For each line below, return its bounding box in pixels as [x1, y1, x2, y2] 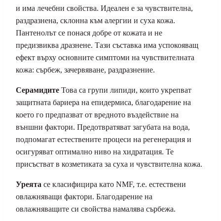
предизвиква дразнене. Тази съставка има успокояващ [16, 40, 198, 49]
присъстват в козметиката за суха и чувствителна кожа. [16, 159, 202, 168]
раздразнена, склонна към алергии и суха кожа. [16, 16, 175, 25]
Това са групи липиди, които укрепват [59, 85, 191, 94]
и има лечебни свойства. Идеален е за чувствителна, [16, 3, 193, 12]
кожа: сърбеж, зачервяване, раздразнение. [16, 65, 155, 74]
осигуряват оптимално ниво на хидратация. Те [16, 147, 174, 156]
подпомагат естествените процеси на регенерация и [16, 135, 191, 144]
